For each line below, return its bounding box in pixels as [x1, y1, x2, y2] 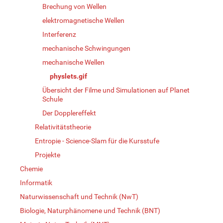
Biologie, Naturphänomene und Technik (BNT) [20, 206, 160, 215]
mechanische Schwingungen [42, 44, 130, 52]
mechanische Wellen [42, 58, 105, 66]
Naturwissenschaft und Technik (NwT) [20, 192, 138, 201]
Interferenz [42, 30, 76, 38]
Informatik [20, 178, 52, 187]
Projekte [35, 150, 60, 159]
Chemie [20, 164, 43, 173]
